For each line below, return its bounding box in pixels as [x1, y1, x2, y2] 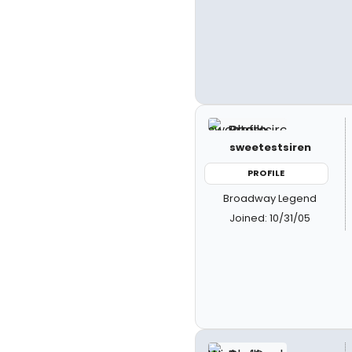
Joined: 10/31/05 [229, 210, 311, 225]
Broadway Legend [223, 190, 317, 206]
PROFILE [247, 167, 285, 179]
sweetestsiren [229, 140, 311, 155]
